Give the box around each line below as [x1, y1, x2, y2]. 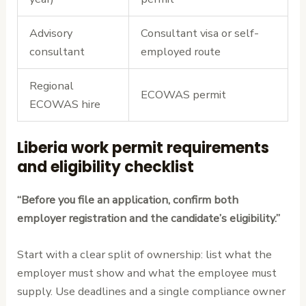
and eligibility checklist [17, 156, 195, 178]
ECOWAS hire [29, 96, 100, 113]
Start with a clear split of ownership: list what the [17, 247, 273, 263]
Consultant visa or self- [140, 25, 259, 42]
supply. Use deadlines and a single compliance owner [17, 283, 286, 300]
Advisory [29, 25, 72, 42]
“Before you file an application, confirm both [17, 191, 239, 208]
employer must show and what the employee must [17, 265, 277, 281]
